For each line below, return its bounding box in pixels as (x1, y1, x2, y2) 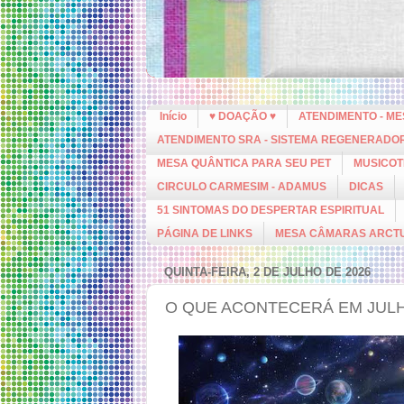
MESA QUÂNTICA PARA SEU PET (157, 157, 331, 170)
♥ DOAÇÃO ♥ (209, 110, 276, 123)
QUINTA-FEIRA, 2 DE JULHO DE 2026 (164, 264, 371, 279)
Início (160, 110, 187, 123)
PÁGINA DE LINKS (157, 227, 252, 240)
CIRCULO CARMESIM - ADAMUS (157, 180, 326, 193)
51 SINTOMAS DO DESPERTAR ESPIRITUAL (157, 204, 384, 216)
